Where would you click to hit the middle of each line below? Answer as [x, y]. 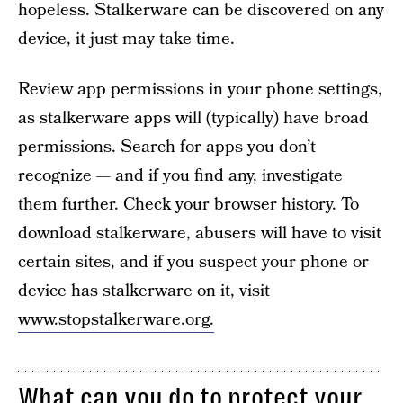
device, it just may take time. [126, 39]
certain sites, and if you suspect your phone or [193, 262]
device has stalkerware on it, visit [144, 291]
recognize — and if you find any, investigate [180, 176]
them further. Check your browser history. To [188, 205]
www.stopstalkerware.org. [116, 320]
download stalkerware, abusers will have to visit [200, 233]
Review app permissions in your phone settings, [200, 90]
